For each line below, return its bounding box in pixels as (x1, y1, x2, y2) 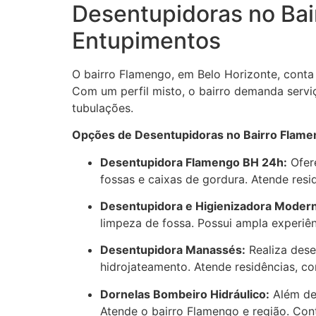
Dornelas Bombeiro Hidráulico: (100, 286, 269, 301)
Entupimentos (72, 26, 221, 54)
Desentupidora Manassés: (100, 243, 245, 257)
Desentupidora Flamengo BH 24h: (100, 154, 287, 169)
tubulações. (72, 100, 133, 115)
